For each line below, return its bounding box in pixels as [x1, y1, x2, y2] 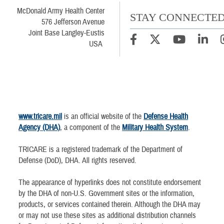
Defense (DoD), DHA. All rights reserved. [18, 155, 137, 165]
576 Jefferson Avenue [41, 17, 104, 27]
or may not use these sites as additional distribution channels [18, 210, 196, 220]
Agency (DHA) [18, 122, 60, 132]
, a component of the [60, 122, 122, 132]
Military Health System [122, 122, 188, 132]
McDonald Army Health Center [16, 6, 104, 16]
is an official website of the [62, 111, 144, 121]
